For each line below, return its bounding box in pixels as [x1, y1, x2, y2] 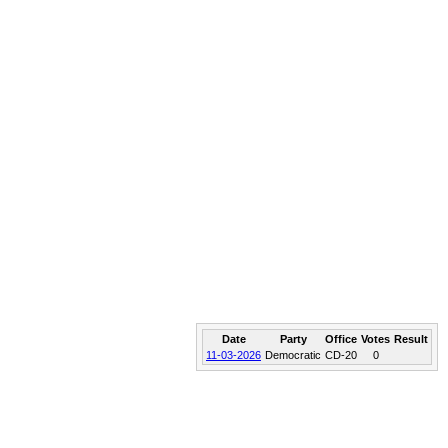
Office [325, 333, 357, 345]
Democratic [265, 349, 321, 361]
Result [394, 333, 428, 345]
